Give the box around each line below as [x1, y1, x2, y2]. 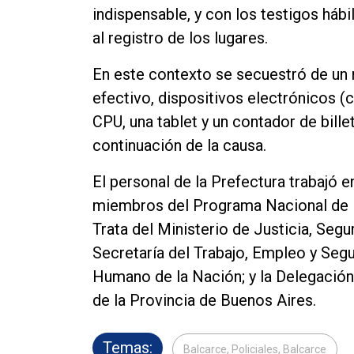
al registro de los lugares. [92, 28, 268, 47]
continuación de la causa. [92, 135, 266, 155]
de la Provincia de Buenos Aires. [92, 290, 316, 310]
